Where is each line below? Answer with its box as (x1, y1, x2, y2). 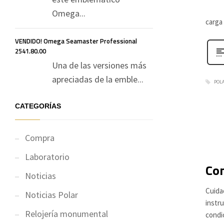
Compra (25, 132, 54, 143)
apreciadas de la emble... (52, 73, 143, 85)
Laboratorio (25, 151, 69, 162)
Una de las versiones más (52, 59, 146, 71)
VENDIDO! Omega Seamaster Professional (15, 36, 137, 46)
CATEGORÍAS (15, 102, 61, 110)
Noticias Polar (25, 189, 78, 200)
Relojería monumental (25, 208, 108, 219)
